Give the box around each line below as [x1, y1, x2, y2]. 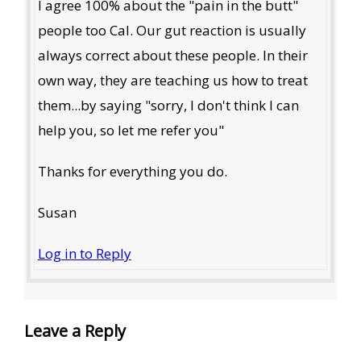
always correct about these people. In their [37, 46, 308, 65]
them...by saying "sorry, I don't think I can [37, 96, 299, 115]
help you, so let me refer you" [37, 121, 224, 140]
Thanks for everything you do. [37, 162, 227, 181]
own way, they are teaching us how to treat [37, 71, 308, 90]
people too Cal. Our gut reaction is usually [37, 21, 306, 40]
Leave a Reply [23, 319, 126, 342]
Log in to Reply [37, 244, 131, 263]
